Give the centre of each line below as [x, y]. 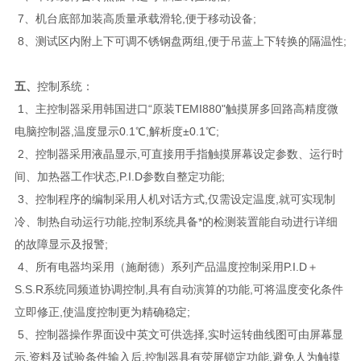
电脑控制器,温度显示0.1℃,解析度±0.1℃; [116, 131]
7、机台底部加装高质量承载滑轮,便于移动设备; [135, 18]
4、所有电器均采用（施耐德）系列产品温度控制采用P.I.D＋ [166, 266]
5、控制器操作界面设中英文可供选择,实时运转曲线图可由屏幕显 [178, 334]
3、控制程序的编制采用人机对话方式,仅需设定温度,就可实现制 [174, 199]
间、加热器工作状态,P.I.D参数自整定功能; [119, 176]
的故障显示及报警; [61, 244]
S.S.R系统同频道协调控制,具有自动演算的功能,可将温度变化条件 [178, 289]
